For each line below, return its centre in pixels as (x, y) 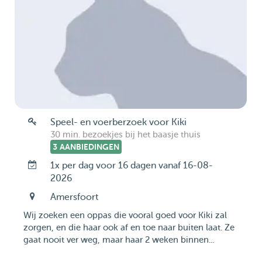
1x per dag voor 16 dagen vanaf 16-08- (131, 166)
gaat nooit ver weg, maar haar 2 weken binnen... (119, 240)
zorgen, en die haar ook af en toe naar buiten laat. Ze (129, 228)
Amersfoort (74, 197)
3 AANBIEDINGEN (86, 147)
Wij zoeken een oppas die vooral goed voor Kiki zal (125, 216)
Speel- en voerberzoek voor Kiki (118, 122)
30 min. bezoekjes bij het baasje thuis (125, 135)
